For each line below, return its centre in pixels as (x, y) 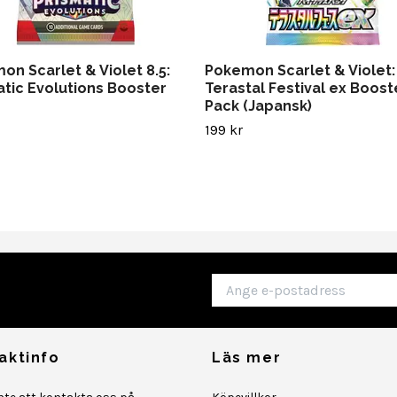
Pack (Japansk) (258, 106)
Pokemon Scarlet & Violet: (300, 70)
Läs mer (247, 358)
